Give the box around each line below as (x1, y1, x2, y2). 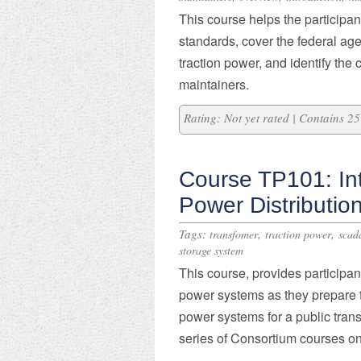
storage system (179, 243, 243, 258)
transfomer (210, 226, 258, 242)
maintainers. (179, 75, 249, 93)
